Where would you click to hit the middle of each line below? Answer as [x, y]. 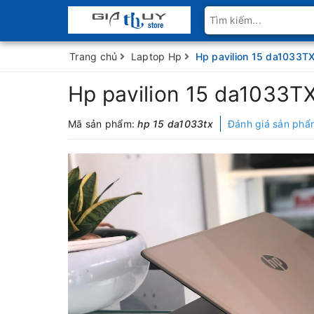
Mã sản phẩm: [103, 124]
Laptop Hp [156, 56]
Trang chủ [94, 56]
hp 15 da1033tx [175, 124]
